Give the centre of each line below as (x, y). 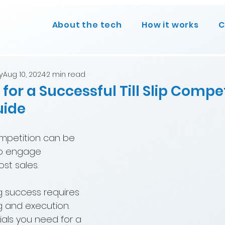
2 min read (66, 74)
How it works (170, 25)
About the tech (87, 25)
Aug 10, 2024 (24, 74)
